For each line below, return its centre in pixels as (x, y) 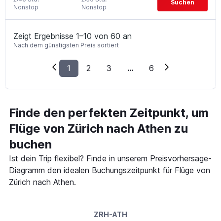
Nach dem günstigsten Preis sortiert (66, 45)
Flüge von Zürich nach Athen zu (98, 128)
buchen (30, 144)
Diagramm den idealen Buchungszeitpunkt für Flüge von (110, 170)
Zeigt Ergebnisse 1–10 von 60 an (73, 36)
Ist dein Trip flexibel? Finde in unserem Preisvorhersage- (110, 158)
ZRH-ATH (110, 214)
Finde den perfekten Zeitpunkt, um (109, 112)
